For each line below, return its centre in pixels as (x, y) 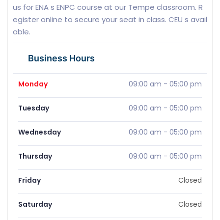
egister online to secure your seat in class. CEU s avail (110, 20)
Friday (29, 180)
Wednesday (40, 132)
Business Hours (61, 58)
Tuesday (34, 108)
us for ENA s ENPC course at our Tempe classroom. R (108, 7)
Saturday (35, 205)
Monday (33, 84)
